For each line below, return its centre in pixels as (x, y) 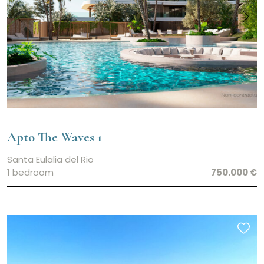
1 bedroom (30, 173)
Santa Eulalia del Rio (50, 160)
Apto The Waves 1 (55, 137)
